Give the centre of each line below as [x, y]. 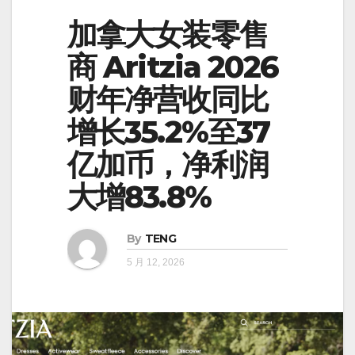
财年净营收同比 [168, 99]
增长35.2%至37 [168, 132]
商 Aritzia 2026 [173, 67]
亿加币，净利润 [168, 164]
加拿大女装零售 [168, 34]
